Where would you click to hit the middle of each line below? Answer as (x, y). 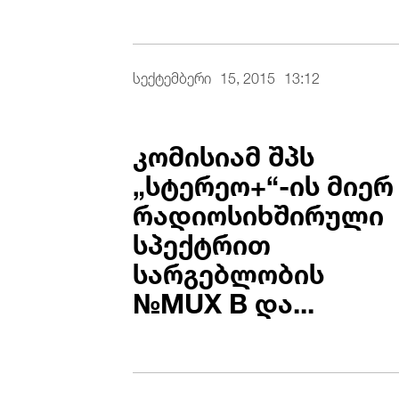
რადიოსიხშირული (259, 212)
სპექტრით (202, 241)
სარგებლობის (229, 270)
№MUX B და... (224, 300)
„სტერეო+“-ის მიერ (264, 182)
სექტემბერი (172, 76)
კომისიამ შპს (224, 153)
